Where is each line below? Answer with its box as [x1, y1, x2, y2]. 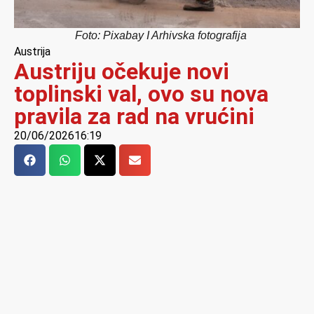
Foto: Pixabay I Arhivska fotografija [74, 29, 247, 42]
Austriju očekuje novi [14, 58, 229, 86]
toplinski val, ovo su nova [14, 81, 268, 108]
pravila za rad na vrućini [14, 103, 254, 130]
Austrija [14, 45, 50, 59]
